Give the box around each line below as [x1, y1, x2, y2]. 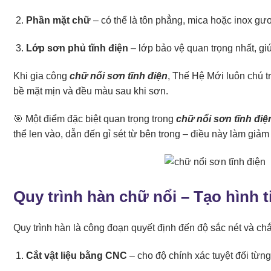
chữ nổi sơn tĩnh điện [70, 71, 168, 82]
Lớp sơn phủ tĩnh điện [25, 43, 128, 54]
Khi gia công [13, 71, 70, 82]
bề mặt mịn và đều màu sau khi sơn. [13, 86, 168, 97]
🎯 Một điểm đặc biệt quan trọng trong [13, 113, 176, 124]
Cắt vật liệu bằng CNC [25, 250, 127, 261]
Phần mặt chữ [25, 15, 91, 26]
